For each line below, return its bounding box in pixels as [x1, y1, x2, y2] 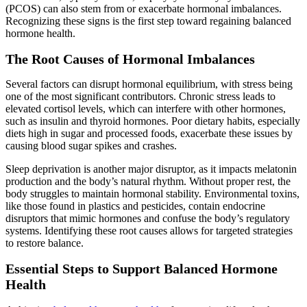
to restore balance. [5, 237, 84, 249]
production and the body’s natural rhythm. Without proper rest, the [5, 175, 291, 188]
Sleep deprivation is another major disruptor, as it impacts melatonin [5, 163, 297, 175]
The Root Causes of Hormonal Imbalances [5, 51, 255, 66]
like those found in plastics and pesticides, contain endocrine [5, 200, 265, 212]
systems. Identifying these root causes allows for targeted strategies [5, 225, 293, 237]
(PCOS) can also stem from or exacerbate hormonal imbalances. [5, 3, 282, 15]
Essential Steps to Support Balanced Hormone [5, 260, 278, 276]
